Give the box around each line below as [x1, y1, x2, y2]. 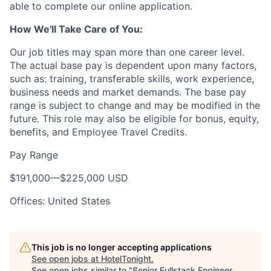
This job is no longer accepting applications [31, 242, 212, 252]
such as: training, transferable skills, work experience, [10, 73, 254, 85]
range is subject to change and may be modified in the [10, 99, 260, 111]
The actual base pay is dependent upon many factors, [10, 59, 256, 71]
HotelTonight [101, 253, 151, 264]
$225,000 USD [60, 172, 128, 184]
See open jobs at [31, 253, 101, 264]
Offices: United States [10, 195, 110, 207]
